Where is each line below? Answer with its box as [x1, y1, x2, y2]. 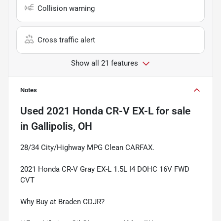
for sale [153, 105, 190, 117]
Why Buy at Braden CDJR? [20, 197, 105, 206]
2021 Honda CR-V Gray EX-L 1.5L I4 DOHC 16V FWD [20, 164, 189, 174]
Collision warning [37, 3, 95, 13]
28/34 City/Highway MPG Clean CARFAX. [20, 143, 154, 152]
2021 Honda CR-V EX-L [46, 105, 153, 117]
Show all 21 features [71, 58, 138, 68]
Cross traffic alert [37, 35, 95, 44]
